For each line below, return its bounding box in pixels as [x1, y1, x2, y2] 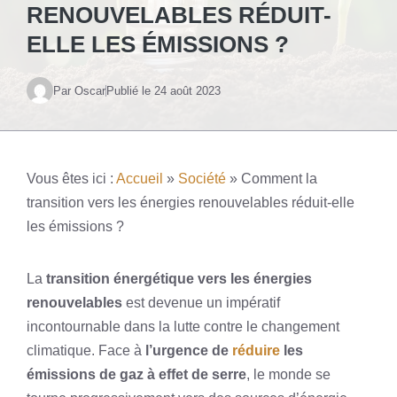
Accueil [116, 171, 163, 186]
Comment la [241, 171, 317, 186]
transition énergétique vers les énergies [43, 271, 312, 286]
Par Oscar [53, 83, 105, 97]
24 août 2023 [154, 83, 221, 97]
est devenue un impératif [122, 295, 280, 310]
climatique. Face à [27, 343, 145, 358]
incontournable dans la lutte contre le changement [27, 319, 339, 334]
